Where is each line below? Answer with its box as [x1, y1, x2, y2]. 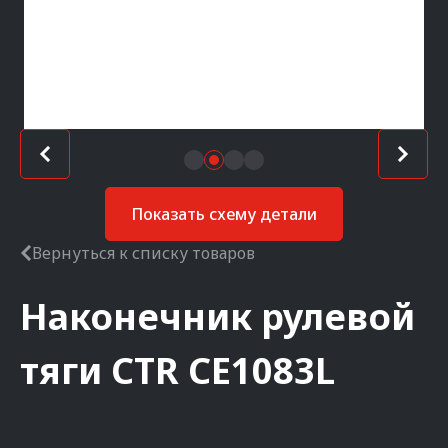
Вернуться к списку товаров [32, 242, 255, 264]
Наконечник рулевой [20, 292, 415, 341]
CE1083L [188, 346, 335, 395]
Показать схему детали [131, 203, 317, 225]
